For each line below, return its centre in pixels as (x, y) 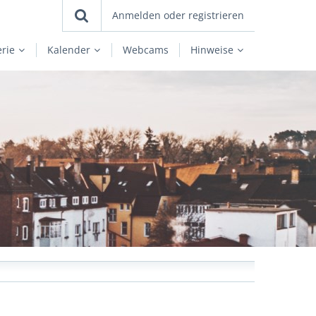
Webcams (145, 50)
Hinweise (212, 50)
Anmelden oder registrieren (178, 15)
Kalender (68, 50)
